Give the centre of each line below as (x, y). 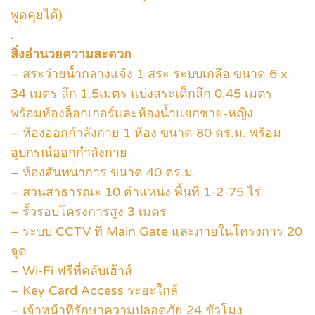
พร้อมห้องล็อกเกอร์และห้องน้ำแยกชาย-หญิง (132, 113)
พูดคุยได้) (37, 14)
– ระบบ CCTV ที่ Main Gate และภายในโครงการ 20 (156, 231)
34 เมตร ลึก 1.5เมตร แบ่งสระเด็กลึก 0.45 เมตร (142, 93)
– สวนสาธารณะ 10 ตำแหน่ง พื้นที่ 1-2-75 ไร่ (136, 192)
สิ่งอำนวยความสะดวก (71, 54)
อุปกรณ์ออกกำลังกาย (69, 152)
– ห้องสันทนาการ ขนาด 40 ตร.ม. (103, 172)
